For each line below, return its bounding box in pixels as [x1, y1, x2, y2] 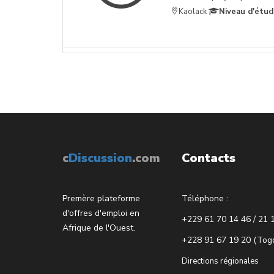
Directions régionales [182, 255, 259, 267]
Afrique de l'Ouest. [62, 221, 135, 234]
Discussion [68, 149, 132, 166]
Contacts [182, 149, 235, 166]
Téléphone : [182, 192, 228, 204]
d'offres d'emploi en [62, 207, 139, 219]
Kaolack [178, 6, 207, 17]
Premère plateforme [62, 192, 140, 204]
